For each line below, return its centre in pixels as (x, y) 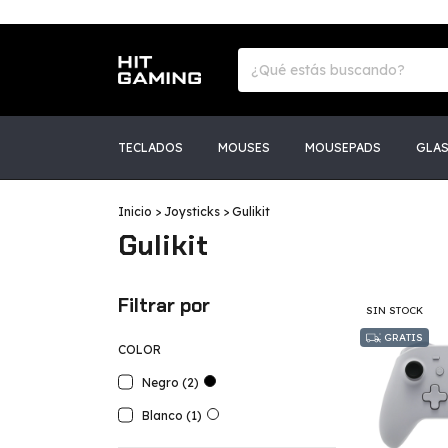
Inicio (135, 211)
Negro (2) (170, 382)
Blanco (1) (172, 415)
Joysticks (192, 211)
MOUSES (244, 147)
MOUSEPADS (343, 147)
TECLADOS (150, 147)
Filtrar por (164, 305)
